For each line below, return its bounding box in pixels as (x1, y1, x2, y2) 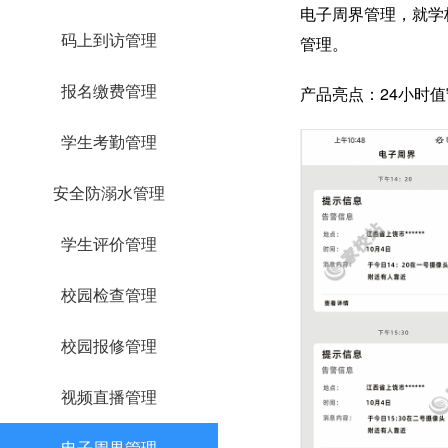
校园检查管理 (61, 283, 157, 307)
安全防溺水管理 (53, 181, 165, 205)
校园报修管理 (61, 334, 157, 358)
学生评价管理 (61, 232, 157, 256)
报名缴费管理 (61, 79, 157, 103)
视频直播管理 (61, 385, 157, 409)
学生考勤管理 (61, 130, 157, 154)
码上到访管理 (61, 28, 157, 52)
